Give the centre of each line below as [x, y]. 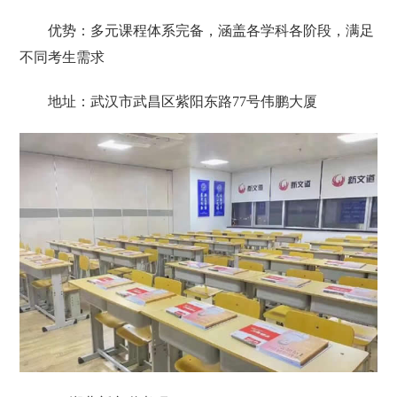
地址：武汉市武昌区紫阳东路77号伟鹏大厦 [183, 102]
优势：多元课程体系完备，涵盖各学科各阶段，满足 [211, 31]
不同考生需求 [62, 58]
